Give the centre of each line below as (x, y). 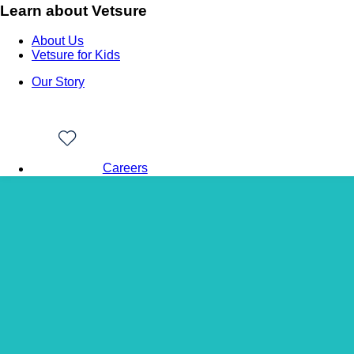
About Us (58, 41)
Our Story (58, 82)
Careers (125, 168)
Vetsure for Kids (76, 55)
